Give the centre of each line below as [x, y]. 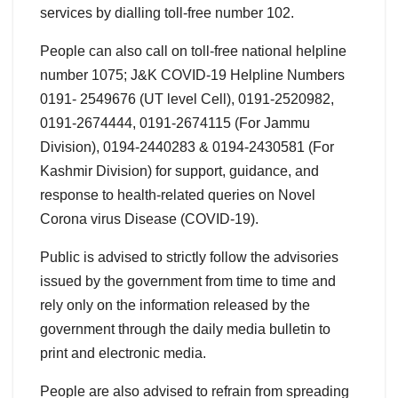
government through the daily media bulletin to [185, 330]
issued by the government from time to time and [188, 282]
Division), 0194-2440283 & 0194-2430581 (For [187, 147]
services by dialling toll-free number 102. [167, 13]
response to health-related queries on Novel [178, 195]
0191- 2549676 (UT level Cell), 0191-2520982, [187, 99]
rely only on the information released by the [175, 306]
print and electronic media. [123, 354]
